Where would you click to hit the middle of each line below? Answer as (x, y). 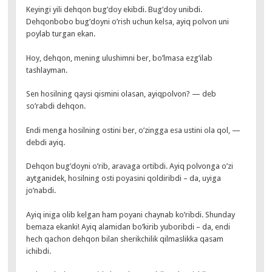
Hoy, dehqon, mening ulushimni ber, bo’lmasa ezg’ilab (120, 58)
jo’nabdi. (41, 191)
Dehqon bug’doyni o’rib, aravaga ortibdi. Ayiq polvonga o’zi (130, 166)
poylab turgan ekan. (61, 34)
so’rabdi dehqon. (56, 106)
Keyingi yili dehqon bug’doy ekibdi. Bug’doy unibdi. (114, 10)
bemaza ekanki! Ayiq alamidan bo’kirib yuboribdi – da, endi (128, 226)
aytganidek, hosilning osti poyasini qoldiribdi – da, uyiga (124, 178)
